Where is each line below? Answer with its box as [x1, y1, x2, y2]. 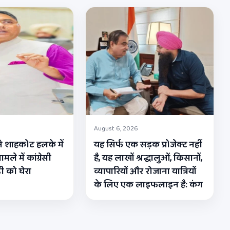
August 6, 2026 [93, 123, 138, 135]
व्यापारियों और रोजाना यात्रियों [93, 164, 196, 179]
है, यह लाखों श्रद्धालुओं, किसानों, [93, 151, 202, 166]
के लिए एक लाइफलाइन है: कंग [93, 178, 203, 193]
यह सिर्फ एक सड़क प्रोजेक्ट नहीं [93, 138, 202, 152]
